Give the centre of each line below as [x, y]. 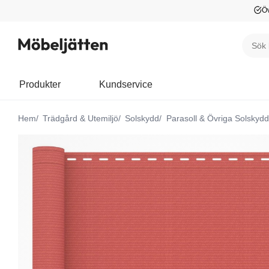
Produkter [40, 84]
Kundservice [126, 84]
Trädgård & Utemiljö [80, 118]
